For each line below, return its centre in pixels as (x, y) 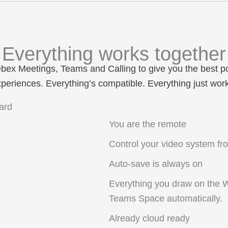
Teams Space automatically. (166, 199)
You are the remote (148, 124)
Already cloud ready (149, 219)
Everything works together (114, 54)
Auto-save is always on (156, 164)
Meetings (37, 69)
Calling (122, 69)
